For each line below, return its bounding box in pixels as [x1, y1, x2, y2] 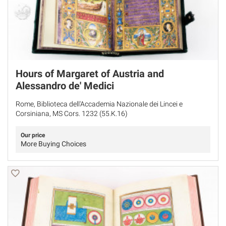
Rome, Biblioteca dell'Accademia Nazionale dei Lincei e [16, 100, 183, 108]
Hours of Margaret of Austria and [16, 68, 164, 80]
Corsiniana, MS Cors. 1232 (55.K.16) [16, 109, 128, 118]
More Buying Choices [21, 140, 86, 148]
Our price [21, 132, 45, 139]
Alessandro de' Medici [16, 80, 114, 92]
